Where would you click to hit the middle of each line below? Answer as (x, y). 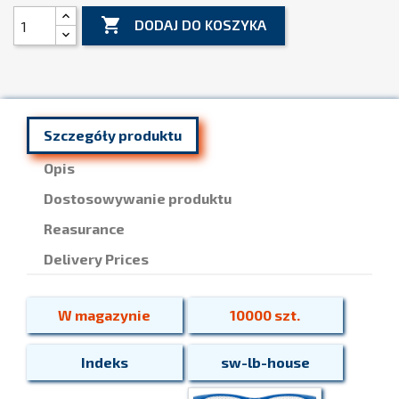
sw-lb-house (265, 362)
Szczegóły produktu (113, 135)
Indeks (104, 362)
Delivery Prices (97, 259)
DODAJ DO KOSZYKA (201, 24)
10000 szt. (265, 315)
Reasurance (85, 228)
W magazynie (105, 315)
